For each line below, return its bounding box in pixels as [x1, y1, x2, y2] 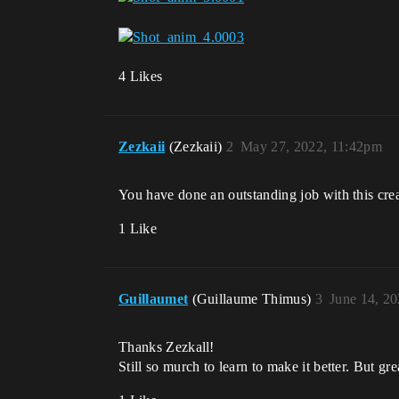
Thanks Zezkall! [118, 339, 215, 355]
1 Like [118, 221, 157, 237]
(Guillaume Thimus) [191, 291, 315, 307]
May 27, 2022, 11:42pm [240, 139, 382, 155]
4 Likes [118, 69, 163, 85]
